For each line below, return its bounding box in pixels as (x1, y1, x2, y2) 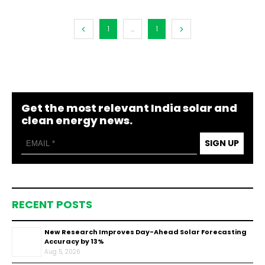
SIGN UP (205, 137, 239, 149)
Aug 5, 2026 (44, 247, 80, 256)
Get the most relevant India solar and (21, 101, 237, 115)
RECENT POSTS (12, 197, 92, 212)
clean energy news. (21, 113, 132, 128)
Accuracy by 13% (44, 237, 104, 246)
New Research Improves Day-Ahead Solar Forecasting (44, 227, 247, 237)
